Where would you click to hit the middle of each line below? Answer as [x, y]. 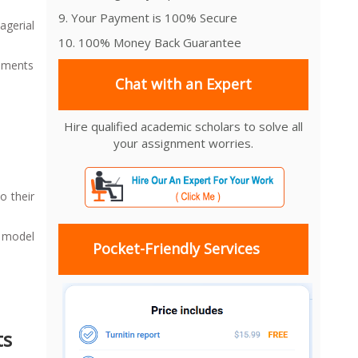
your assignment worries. [184, 143]
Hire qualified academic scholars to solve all [184, 126]
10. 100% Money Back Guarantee [150, 42]
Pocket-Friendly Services [176, 249]
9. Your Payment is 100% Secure [148, 17]
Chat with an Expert [184, 84]
